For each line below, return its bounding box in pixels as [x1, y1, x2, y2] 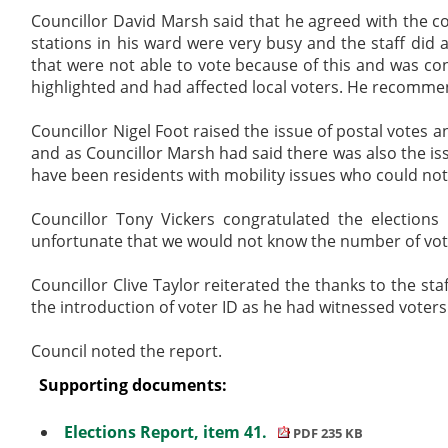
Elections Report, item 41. [64, 420, 272, 443]
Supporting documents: [39, 373, 228, 396]
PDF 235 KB [289, 423, 363, 442]
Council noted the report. [31, 339, 223, 362]
